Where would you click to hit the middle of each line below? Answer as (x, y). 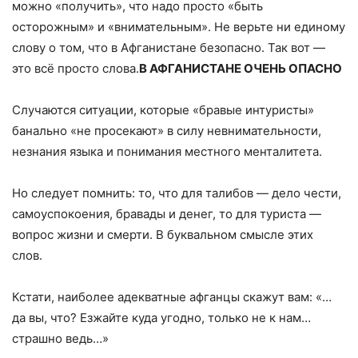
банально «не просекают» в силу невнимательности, (167, 131)
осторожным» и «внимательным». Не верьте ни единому (179, 27)
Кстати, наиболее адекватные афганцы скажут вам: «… (172, 297)
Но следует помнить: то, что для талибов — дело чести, (177, 193)
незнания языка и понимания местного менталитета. (167, 152)
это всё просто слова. (76, 69)
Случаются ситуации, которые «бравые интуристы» (163, 110)
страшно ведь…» (60, 339)
